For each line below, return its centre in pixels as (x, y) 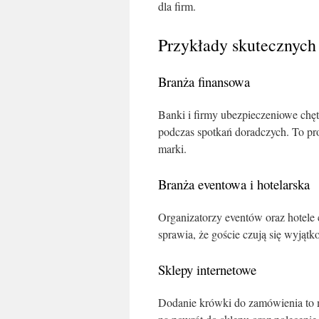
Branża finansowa (204, 82)
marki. (172, 148)
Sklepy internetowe (207, 270)
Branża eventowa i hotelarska (234, 184)
